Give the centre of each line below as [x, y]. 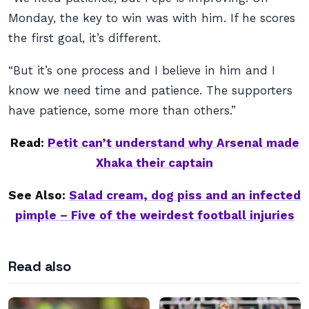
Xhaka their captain [154, 163]
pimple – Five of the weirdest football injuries [154, 215]
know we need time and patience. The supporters [150, 90]
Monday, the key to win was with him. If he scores [152, 18]
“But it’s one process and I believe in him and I [142, 70]
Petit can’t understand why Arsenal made [173, 143]
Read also [40, 266]
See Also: [39, 195]
